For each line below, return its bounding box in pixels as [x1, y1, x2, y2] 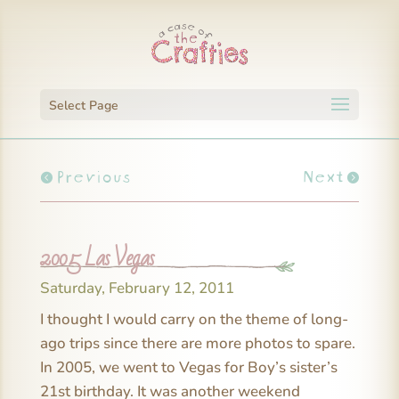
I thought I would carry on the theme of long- [39, 308, 348, 330]
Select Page [48, 97, 118, 114]
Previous [55, 161, 131, 188]
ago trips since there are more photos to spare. [39, 332, 355, 354]
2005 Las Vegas [39, 237, 154, 280]
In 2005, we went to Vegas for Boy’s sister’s [39, 356, 338, 378]
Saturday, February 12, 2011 [39, 277, 234, 298]
